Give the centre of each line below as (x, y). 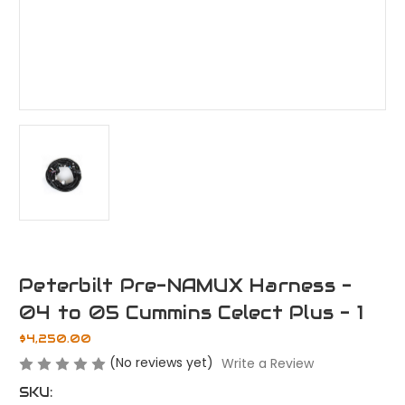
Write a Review (267, 364)
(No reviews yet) (161, 363)
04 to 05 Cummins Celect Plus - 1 (191, 313)
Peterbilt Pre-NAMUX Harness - (186, 286)
